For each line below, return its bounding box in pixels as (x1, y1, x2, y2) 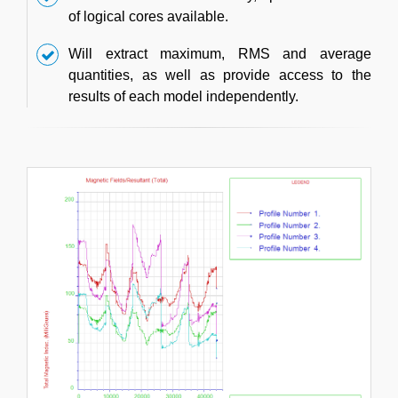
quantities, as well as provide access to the (68, 68, 371, 84)
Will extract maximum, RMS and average (68, 46, 371, 62)
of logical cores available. (68, 9, 228, 25)
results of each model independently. (68, 89, 298, 105)
